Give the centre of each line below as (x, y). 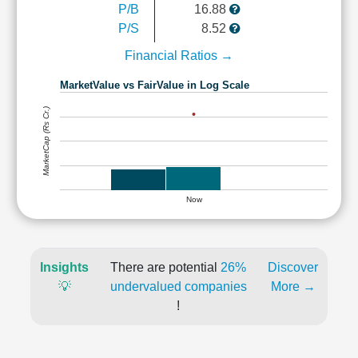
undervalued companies (178, 286)
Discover (293, 267)
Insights (64, 267)
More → (293, 286)
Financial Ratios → (179, 56)
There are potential (165, 267)
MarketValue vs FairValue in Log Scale (155, 85)
